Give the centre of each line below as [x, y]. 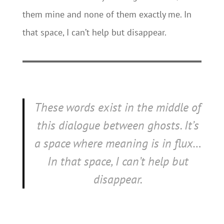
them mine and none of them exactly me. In [107, 14]
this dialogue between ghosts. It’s [118, 125]
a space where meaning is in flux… [118, 143]
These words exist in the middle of [118, 107]
